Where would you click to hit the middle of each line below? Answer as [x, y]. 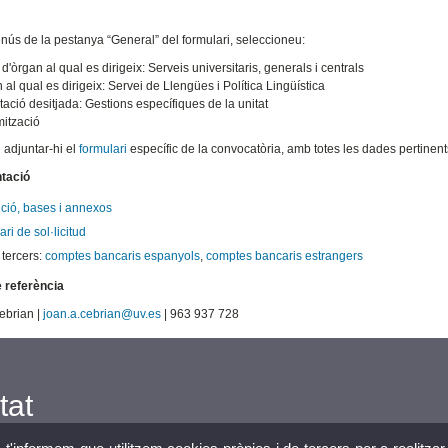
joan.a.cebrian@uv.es [101, 314]
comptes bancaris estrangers [284, 256]
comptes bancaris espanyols [122, 256]
